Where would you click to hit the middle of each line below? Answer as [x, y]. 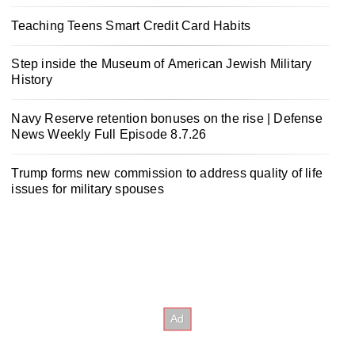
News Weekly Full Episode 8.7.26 [109, 135]
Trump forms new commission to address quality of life [167, 174]
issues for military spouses [88, 189]
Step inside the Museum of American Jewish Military [162, 64]
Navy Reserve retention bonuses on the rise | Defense [167, 119]
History [32, 80]
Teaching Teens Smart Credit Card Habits [131, 25]
